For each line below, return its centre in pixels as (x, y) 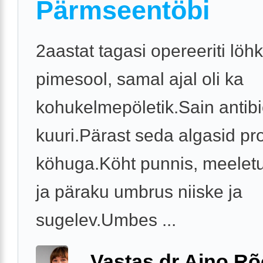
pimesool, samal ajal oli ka (140, 79)
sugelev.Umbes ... (106, 220)
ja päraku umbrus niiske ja (139, 192)
